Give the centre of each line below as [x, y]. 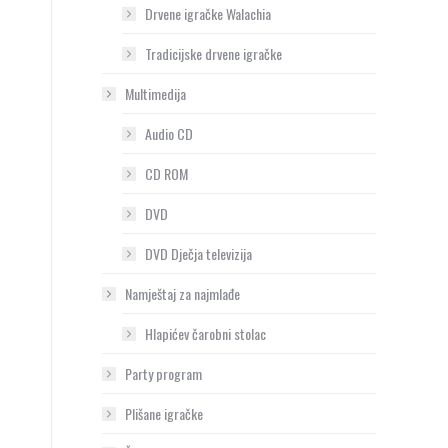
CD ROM [166, 173]
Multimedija [155, 93]
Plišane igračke [164, 413]
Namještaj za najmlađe [182, 293]
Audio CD [169, 133]
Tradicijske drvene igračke [213, 53]
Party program [163, 373]
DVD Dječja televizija [198, 253]
